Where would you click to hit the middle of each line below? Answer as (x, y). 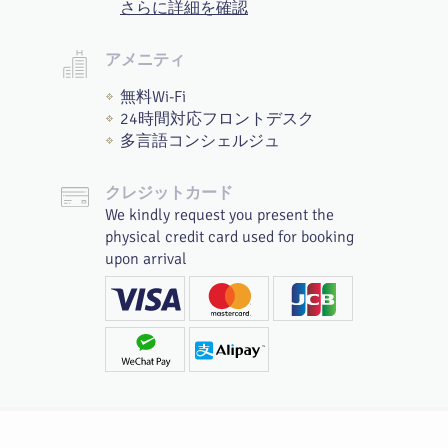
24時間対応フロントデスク (217, 119)
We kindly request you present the (219, 215)
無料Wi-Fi (153, 97)
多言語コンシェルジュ (200, 141)
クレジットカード (169, 193)
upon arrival (146, 259)
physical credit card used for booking (229, 237)
